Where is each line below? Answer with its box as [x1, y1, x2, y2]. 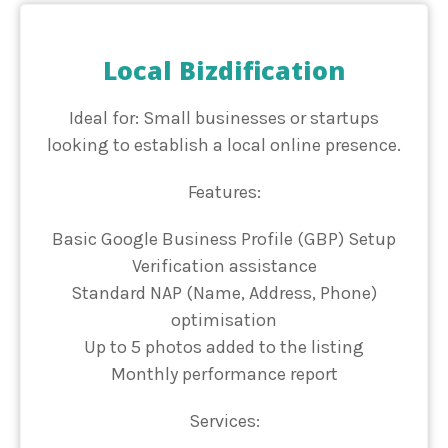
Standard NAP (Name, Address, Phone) [71, 282, 377, 305]
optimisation [171, 309, 277, 332]
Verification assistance [131, 255, 317, 278]
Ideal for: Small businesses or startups [69, 107, 379, 130]
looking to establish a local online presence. [47, 134, 401, 157]
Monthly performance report [110, 363, 338, 386]
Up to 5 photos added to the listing [84, 336, 364, 359]
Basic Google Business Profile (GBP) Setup [52, 228, 396, 251]
